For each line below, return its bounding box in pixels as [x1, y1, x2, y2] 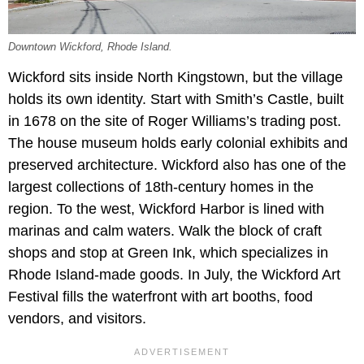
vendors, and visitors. [8, 310, 146, 327]
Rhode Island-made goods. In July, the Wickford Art [8, 266, 340, 284]
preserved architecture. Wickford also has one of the [8, 157, 346, 174]
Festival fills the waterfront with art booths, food [8, 288, 313, 305]
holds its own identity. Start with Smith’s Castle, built [8, 91, 344, 108]
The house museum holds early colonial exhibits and [8, 135, 348, 152]
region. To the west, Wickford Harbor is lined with [8, 201, 324, 218]
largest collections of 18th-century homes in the [8, 179, 314, 196]
